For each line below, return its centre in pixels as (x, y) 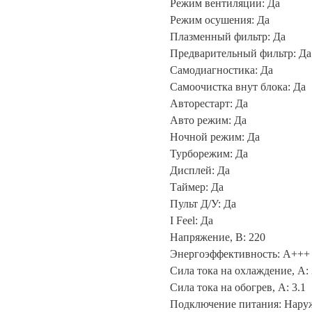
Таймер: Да (197, 187)
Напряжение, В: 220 (218, 237)
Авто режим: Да (208, 120)
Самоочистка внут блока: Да (238, 87)
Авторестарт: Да (209, 104)
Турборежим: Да (209, 154)
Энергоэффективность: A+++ (240, 254)
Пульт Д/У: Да (203, 204)
